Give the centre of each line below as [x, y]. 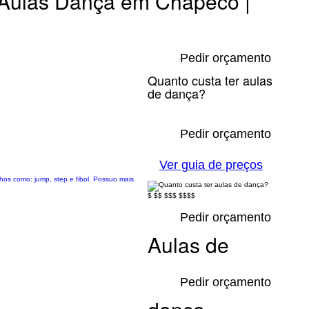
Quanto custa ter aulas [210, 80]
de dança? [177, 93]
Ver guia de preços [211, 165]
